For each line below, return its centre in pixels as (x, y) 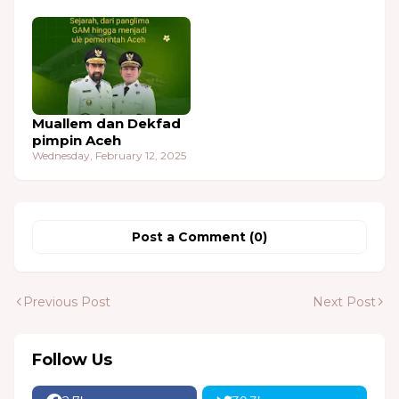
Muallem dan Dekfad (106, 123)
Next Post (344, 302)
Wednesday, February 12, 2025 (109, 155)
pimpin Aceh (77, 140)
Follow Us (72, 360)
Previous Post (67, 302)
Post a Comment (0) (199, 237)
